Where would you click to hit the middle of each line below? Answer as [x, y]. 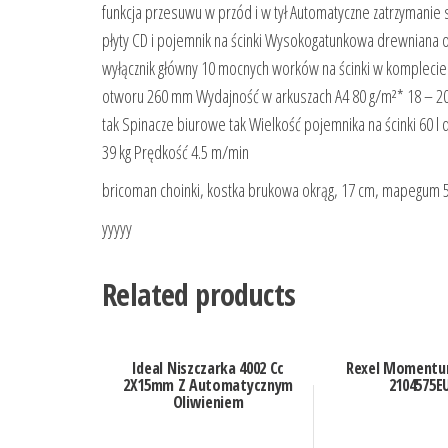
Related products [199, 294]
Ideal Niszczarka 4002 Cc [208, 368]
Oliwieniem [208, 402]
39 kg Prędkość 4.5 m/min [175, 151]
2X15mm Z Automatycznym [207, 385]
